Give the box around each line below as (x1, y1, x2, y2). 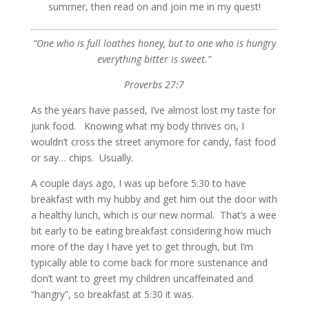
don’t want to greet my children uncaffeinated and (30, 272, 253, 285)
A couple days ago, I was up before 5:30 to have (30, 177, 246, 190)
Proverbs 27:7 (124, 78, 185, 91)
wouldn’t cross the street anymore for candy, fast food (30, 135, 276, 148)
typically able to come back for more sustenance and (30, 256, 268, 269)
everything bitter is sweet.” (97, 52, 212, 66)
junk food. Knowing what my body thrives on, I (30, 119, 244, 132)
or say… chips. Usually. (30, 151, 133, 164)
